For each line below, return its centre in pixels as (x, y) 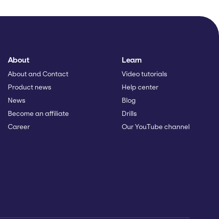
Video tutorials (144, 74)
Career (19, 127)
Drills (129, 113)
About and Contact (38, 74)
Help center (140, 87)
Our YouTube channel (156, 127)
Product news (29, 87)
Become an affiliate (38, 113)
